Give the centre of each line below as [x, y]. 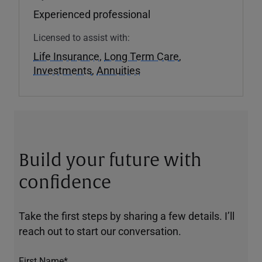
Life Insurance [66, 56]
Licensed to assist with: [82, 37]
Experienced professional [92, 14]
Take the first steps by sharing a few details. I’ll [127, 216]
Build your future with [110, 160]
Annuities [118, 70]
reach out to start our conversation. [100, 231]
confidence [65, 182]
